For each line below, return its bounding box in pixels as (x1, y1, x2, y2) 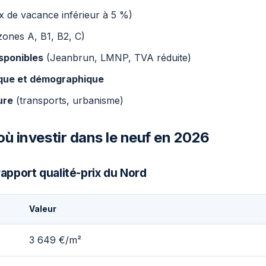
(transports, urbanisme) (13, 94, 123, 106)
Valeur (29, 204, 56, 214)
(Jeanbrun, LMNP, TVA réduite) (43, 52, 191, 64)
